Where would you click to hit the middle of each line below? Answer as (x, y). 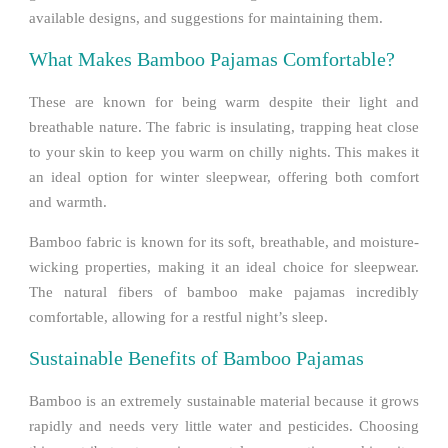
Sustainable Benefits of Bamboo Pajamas (196, 357)
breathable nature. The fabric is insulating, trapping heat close (224, 126)
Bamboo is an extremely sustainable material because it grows (224, 400)
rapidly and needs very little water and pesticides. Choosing (224, 425)
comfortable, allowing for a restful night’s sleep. (178, 316)
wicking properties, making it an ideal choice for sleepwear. (224, 266)
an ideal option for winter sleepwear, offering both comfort (224, 176)
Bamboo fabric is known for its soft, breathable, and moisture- (224, 241)
